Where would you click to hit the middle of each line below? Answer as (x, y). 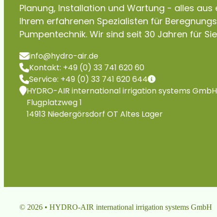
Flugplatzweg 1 (54, 102)
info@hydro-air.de (64, 56)
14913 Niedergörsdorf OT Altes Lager (95, 114)
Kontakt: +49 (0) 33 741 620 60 (87, 67)
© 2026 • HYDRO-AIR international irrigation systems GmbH (116, 207)
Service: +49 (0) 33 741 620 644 (88, 79)
